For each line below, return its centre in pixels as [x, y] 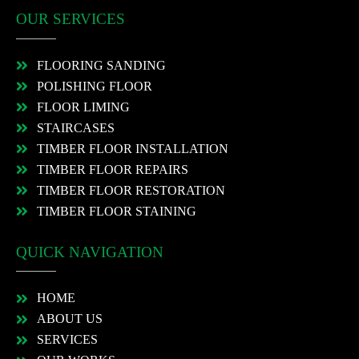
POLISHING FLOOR [95, 86]
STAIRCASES [76, 127]
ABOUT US [70, 319]
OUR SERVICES [71, 19]
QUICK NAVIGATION [90, 252]
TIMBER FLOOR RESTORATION [131, 190]
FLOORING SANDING [102, 65]
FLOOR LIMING [84, 107]
